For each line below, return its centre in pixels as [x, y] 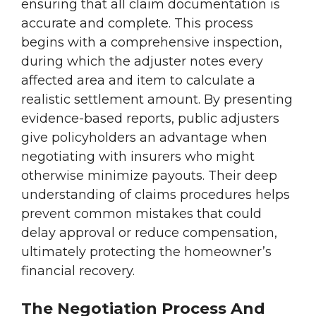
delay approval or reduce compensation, [149, 233]
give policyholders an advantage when [144, 138]
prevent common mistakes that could [141, 214]
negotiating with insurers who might [138, 157]
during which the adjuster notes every [142, 62]
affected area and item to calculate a [138, 81]
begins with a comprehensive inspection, [152, 43]
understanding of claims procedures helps [156, 195]
